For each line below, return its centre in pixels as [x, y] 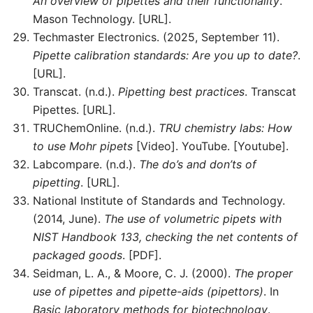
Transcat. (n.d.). [75, 92]
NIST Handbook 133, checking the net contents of [165, 237]
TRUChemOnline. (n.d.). [96, 128]
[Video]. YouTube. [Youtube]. [211, 146]
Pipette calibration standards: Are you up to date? [165, 56]
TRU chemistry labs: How [225, 128]
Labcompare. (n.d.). [86, 165]
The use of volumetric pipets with [193, 219]
